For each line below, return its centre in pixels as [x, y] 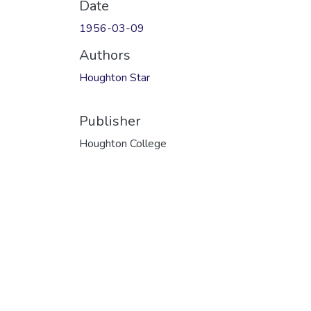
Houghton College [123, 143]
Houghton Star [115, 77]
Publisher [110, 121]
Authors [105, 55]
